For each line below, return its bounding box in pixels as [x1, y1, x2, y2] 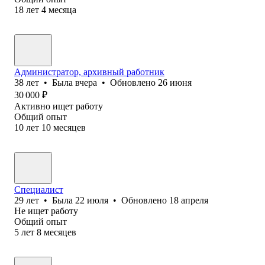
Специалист [14, 184, 63, 195]
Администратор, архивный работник [14, 66, 164, 77]
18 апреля [169, 195, 208, 205]
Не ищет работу [14, 205, 78, 216]
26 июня [158, 77, 192, 88]
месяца [49, 4, 76, 15]
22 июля [75, 195, 108, 205]
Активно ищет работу [14, 101, 103, 111]
